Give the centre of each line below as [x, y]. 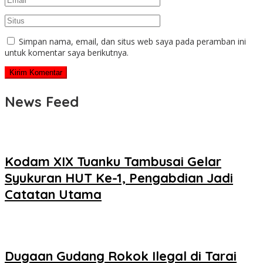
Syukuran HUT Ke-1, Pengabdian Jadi [119, 178]
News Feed [42, 102]
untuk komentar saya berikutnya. [67, 53]
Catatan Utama [53, 194]
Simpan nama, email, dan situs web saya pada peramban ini [132, 42]
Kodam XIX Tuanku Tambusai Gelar [113, 161]
